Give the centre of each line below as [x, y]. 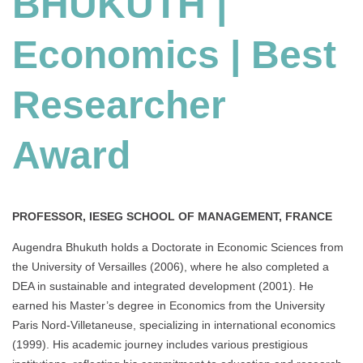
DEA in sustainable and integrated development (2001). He [163, 286]
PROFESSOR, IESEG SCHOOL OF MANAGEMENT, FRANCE [172, 217]
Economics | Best [174, 55]
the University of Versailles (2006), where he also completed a [171, 267]
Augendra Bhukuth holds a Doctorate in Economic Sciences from [178, 248]
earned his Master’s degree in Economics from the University [169, 306]
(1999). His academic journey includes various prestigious [160, 345]
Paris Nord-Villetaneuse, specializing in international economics [174, 325]
